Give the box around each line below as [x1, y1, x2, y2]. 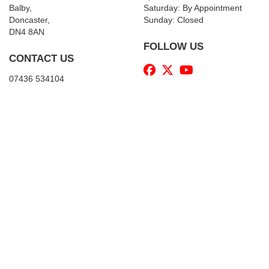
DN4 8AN [9, 28, 44, 37]
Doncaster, [9, 16, 50, 25]
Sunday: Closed [144, 16, 204, 25]
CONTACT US [9, 53, 74, 65]
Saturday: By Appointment [144, 4, 242, 13]
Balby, [9, 4, 32, 13]
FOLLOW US [144, 41, 204, 53]
